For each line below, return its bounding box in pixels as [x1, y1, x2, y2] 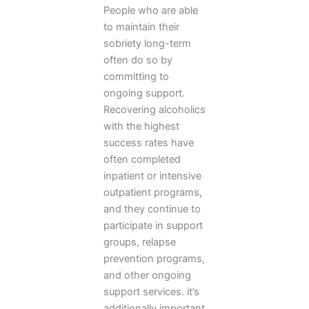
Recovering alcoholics [103, 103, 206, 117]
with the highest [103, 120, 179, 133]
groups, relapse [103, 236, 176, 249]
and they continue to [103, 203, 201, 216]
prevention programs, [103, 252, 205, 266]
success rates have [103, 137, 194, 150]
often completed [103, 153, 181, 166]
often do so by [103, 54, 172, 67]
